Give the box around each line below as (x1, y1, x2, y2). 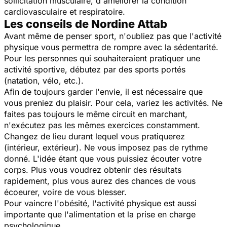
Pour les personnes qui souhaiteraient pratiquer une (4, 53, 200, 63)
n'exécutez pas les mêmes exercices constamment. (4, 120, 200, 130)
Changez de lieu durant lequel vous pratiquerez (4, 131, 185, 141)
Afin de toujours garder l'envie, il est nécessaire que (4, 86, 203, 97)
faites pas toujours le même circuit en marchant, (4, 108, 187, 119)
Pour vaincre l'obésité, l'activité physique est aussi (4, 198, 197, 208)
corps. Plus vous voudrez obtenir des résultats (4, 164, 181, 175)
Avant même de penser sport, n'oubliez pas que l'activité (4, 30, 221, 41)
